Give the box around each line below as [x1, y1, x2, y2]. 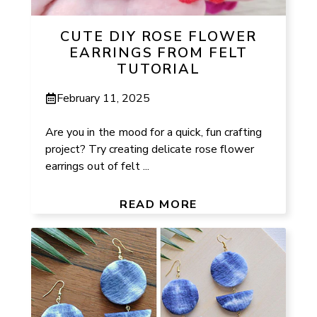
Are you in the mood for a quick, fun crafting [45, 124, 263, 140]
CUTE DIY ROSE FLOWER [59, 26, 258, 46]
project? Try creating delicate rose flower [45, 141, 255, 157]
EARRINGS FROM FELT [69, 42, 248, 62]
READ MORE [120, 196, 197, 212]
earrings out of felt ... [45, 158, 150, 174]
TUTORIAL [116, 59, 201, 79]
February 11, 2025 [57, 90, 151, 106]
